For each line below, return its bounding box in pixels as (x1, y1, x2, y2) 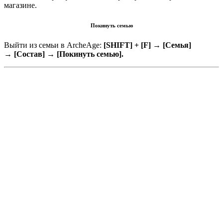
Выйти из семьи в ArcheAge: (4, 40, 104, 49)
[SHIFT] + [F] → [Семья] (104, 40, 191, 49)
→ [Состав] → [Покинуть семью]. (4, 49, 123, 58)
